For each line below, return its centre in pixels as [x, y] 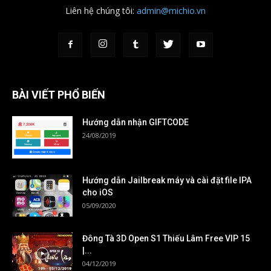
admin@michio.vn [171, 11]
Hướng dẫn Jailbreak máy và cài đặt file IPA [167, 181]
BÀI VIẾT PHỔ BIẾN [59, 95]
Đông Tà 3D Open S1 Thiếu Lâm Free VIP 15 [166, 239]
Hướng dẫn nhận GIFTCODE [135, 122]
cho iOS [98, 193]
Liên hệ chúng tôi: [101, 11]
